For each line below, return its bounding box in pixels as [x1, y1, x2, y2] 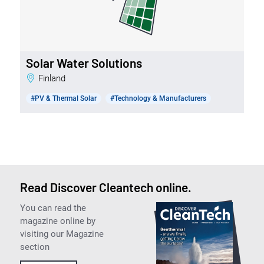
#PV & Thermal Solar [30, 94, 97, 103]
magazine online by [19, 215, 95, 226]
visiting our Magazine [19, 228, 104, 239]
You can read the [19, 202, 86, 213]
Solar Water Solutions [25, 55, 142, 70]
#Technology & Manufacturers [110, 94, 206, 103]
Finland [42, 72, 65, 84]
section [19, 241, 49, 252]
